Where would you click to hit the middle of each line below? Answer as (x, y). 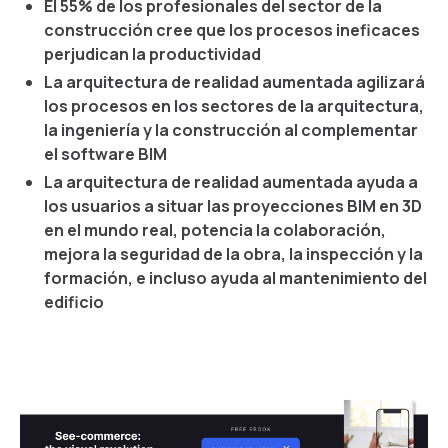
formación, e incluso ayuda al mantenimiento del (235, 278)
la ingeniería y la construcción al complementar (231, 130)
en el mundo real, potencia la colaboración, (215, 230)
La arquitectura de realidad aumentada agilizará (234, 82)
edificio (74, 302)
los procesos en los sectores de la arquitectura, (234, 106)
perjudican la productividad (152, 54)
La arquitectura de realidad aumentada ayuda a (231, 182)
